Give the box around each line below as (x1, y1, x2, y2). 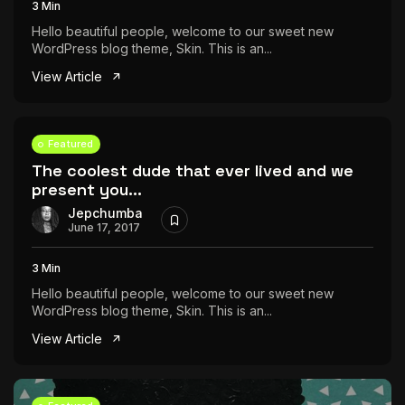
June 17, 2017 (68, 220, 140, 234)
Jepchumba (68, 204, 143, 221)
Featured (48, 137, 94, 150)
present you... (32, 179, 142, 200)
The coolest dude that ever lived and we (32, 160, 353, 181)
